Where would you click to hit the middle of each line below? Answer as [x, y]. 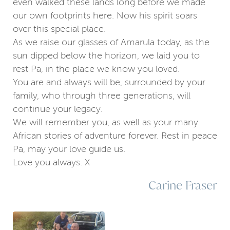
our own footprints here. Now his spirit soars [105, 16]
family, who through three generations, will [102, 96]
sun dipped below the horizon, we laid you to [106, 56]
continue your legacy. [58, 109]
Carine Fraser [183, 185]
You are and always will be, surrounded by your [109, 82]
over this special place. [59, 29]
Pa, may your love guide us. [69, 149]
